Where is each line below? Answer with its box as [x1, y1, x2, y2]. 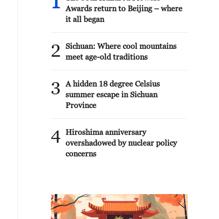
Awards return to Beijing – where [66, 4, 182, 13]
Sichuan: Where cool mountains [66, 42, 176, 50]
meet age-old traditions [66, 52, 148, 61]
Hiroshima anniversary [66, 128, 146, 136]
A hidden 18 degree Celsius [66, 79, 160, 88]
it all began [66, 15, 104, 23]
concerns [66, 149, 96, 158]
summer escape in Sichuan [66, 90, 157, 99]
